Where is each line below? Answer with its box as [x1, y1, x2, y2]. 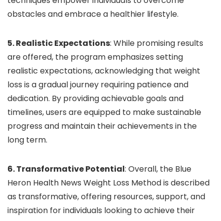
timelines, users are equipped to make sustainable [7, 107, 201, 118]
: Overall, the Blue [125, 163, 191, 175]
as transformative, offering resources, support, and [7, 191, 205, 202]
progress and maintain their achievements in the [7, 120, 197, 132]
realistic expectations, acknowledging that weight [7, 65, 200, 76]
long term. [7, 134, 47, 146]
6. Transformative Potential [7, 163, 125, 175]
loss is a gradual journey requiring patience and [7, 79, 188, 90]
